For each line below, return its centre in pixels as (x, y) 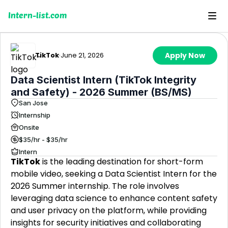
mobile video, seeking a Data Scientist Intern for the (114, 174)
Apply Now (185, 55)
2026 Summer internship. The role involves (95, 186)
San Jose (33, 103)
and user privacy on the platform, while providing (109, 210)
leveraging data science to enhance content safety (114, 198)
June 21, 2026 (82, 55)
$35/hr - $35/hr (43, 139)
